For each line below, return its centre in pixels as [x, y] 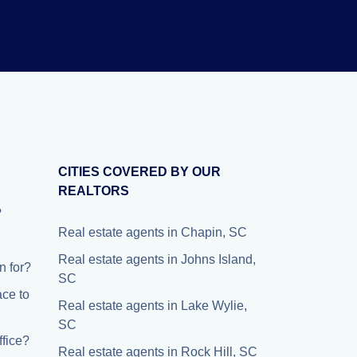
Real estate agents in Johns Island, [157, 259]
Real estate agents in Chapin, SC [153, 232]
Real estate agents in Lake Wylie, [153, 306]
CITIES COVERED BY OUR [139, 172]
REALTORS [94, 191]
